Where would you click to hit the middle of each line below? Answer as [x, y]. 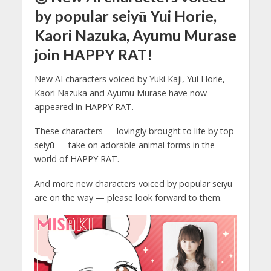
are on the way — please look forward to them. [128, 198]
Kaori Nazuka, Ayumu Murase [135, 35]
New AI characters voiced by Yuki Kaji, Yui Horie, [129, 79]
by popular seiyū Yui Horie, [125, 15]
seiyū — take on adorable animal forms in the [124, 145]
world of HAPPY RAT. [77, 159]
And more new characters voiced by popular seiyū [133, 184]
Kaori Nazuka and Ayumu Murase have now [120, 93]
